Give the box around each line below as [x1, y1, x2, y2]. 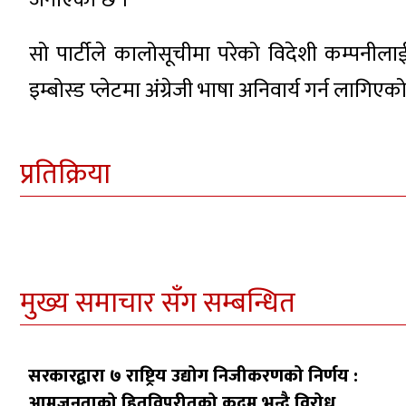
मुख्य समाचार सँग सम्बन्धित [20, 280, 295, 327]
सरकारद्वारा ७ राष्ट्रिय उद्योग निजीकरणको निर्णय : [28, 361, 359, 392]
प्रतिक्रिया [20, 151, 111, 198]
